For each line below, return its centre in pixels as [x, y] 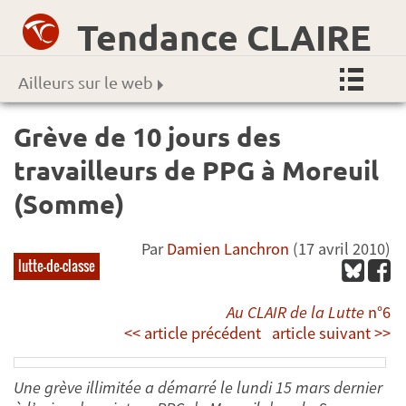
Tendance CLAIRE [224, 36]
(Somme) [69, 203]
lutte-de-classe [57, 265]
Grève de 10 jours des [147, 136]
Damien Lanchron [228, 249]
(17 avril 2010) [340, 249]
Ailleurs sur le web [86, 82]
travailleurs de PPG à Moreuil [196, 170]
